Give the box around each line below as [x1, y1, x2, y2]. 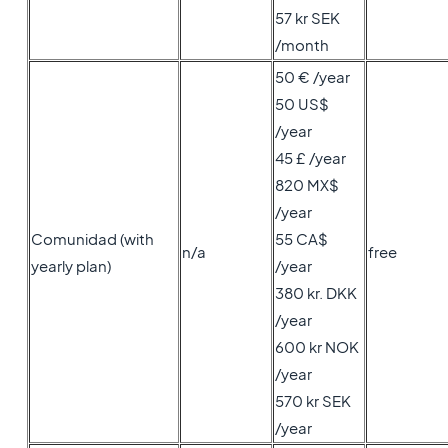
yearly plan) [30, 256, 111, 275]
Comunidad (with [30, 229, 154, 248]
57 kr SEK [274, 8, 340, 27]
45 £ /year [274, 148, 346, 167]
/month [274, 35, 329, 54]
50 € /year [274, 67, 350, 86]
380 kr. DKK [274, 283, 357, 302]
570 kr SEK [274, 391, 351, 410]
